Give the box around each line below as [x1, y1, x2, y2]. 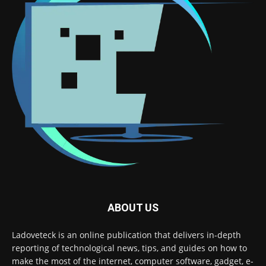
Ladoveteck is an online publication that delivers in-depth [12, 229, 241, 240]
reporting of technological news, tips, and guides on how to [12, 242, 247, 254]
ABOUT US [107, 201, 159, 214]
